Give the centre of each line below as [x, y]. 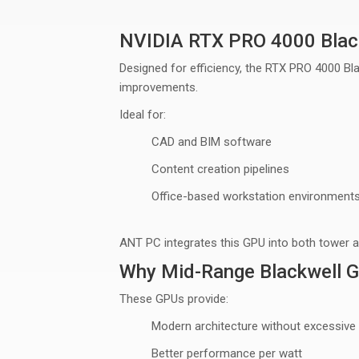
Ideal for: [143, 115]
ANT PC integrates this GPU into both [220, 243]
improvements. [159, 87]
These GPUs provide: [174, 299]
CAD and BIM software [212, 142]
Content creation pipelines [221, 169]
